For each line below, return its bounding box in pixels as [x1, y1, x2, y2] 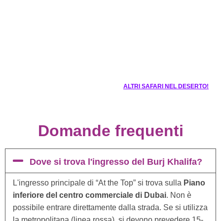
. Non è [166, 191, 191, 199]
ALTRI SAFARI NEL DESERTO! [123, 83, 209, 90]
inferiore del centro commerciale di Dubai [13, 191, 166, 199]
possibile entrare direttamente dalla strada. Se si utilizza [13, 203, 208, 212]
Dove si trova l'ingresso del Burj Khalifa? [29, 157, 202, 167]
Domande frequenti [37, 122, 184, 140]
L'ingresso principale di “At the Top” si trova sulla [13, 179, 184, 187]
